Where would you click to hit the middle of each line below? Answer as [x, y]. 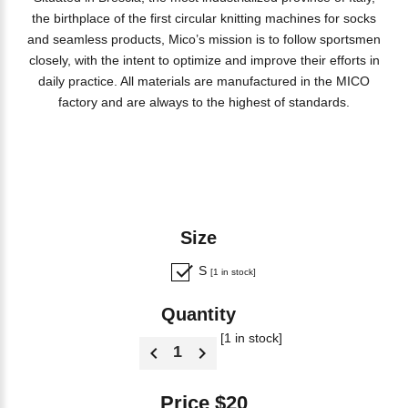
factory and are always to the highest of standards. [204, 102]
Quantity [204, 314]
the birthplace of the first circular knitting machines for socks [204, 18]
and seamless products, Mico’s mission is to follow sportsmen [204, 39]
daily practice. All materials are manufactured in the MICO [204, 81]
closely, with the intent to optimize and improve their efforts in [204, 60]
